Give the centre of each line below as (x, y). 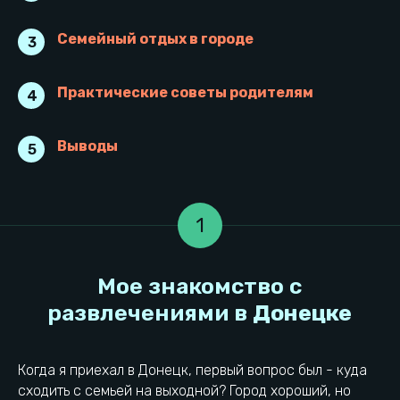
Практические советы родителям (185, 93)
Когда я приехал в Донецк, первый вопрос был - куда (192, 371)
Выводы (87, 146)
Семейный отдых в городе (155, 39)
